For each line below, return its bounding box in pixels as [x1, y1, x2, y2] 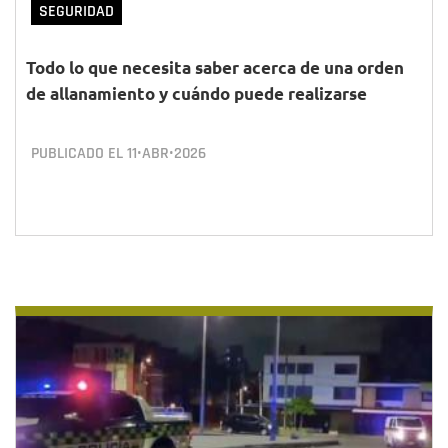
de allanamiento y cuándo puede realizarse [26, 83, 367, 104]
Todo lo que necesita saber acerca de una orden [26, 57, 404, 78]
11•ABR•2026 [127, 143, 206, 164]
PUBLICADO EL [31, 143, 127, 164]
